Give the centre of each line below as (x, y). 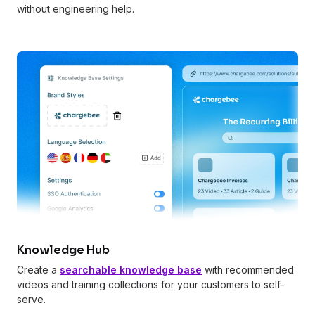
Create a (38, 269)
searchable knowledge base (131, 269)
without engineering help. (76, 9)
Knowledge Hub (63, 250)
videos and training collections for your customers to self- (151, 284)
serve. (31, 299)
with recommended (248, 269)
